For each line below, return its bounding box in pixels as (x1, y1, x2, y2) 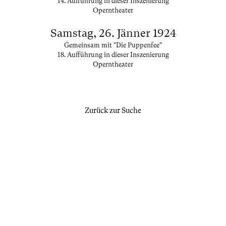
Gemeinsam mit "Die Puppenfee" (64, 41, 162, 49)
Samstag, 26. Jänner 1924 (50, 27, 176, 39)
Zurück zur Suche (85, 106, 141, 115)
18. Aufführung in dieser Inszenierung (57, 51, 169, 59)
